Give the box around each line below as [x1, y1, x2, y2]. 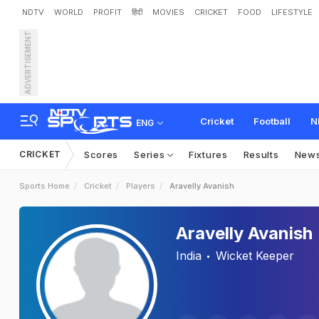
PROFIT [93, 7, 122, 17]
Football [253, 115, 291, 127]
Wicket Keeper [216, 249, 294, 263]
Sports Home [19, 181, 70, 191]
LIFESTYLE [271, 7, 313, 17]
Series [134, 149, 168, 160]
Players [126, 181, 155, 191]
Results [243, 149, 279, 160]
